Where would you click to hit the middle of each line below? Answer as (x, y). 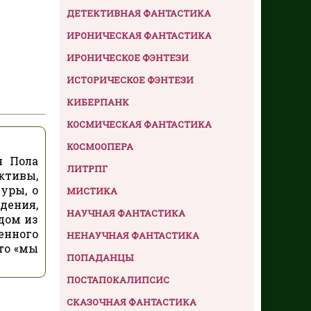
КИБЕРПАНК (98, 102)
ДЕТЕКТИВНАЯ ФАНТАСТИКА (139, 13)
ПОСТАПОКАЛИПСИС (118, 279)
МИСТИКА (92, 191)
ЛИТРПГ (87, 168)
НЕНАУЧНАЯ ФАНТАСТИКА (133, 235)
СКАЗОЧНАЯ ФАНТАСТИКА (132, 302)
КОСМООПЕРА (100, 146)
